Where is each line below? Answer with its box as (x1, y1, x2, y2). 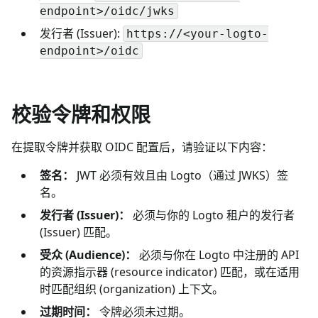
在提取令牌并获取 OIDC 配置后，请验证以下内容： (11, 138, 273, 155)
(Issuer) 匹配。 (40, 224, 117, 240)
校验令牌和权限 (11, 100, 150, 128)
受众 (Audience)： (40, 246, 136, 263)
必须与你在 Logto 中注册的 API (136, 246, 299, 263)
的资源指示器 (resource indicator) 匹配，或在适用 (40, 263, 300, 280)
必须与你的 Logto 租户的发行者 (130, 207, 295, 223)
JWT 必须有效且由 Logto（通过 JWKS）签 (74, 167, 288, 183)
